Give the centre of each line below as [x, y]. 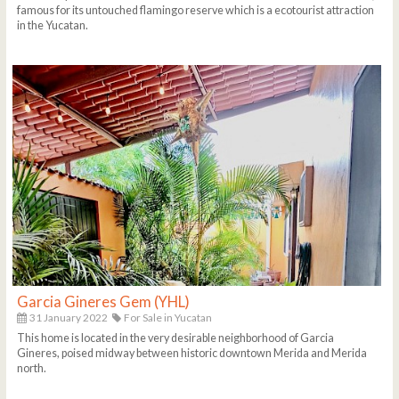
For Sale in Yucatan [167, 317]
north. [32, 369]
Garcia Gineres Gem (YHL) [104, 301]
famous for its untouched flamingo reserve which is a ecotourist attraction [196, 10]
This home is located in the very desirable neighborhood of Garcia [176, 338]
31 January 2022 [68, 317]
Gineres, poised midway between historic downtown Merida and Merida [192, 354]
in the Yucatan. [53, 25]
